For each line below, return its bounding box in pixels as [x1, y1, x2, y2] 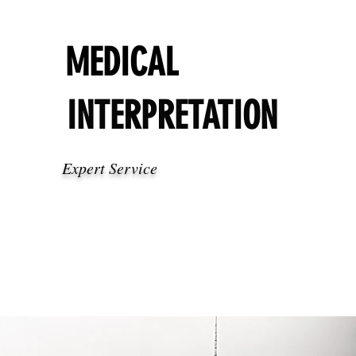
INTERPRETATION [67, 93, 278, 138]
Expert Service [62, 157, 158, 178]
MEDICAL [64, 40, 178, 85]
